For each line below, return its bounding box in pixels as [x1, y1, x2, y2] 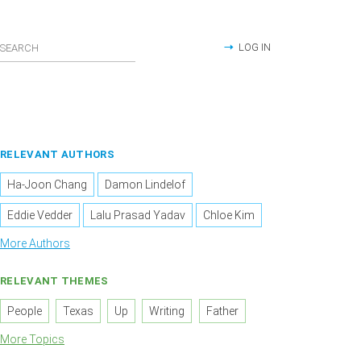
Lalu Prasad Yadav [90, 209, 186, 222]
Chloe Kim [203, 209, 255, 222]
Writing [149, 305, 185, 318]
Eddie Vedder [7, 209, 73, 222]
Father [205, 305, 239, 318]
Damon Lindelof [105, 178, 186, 192]
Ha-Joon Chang [7, 178, 87, 192]
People [7, 305, 42, 318]
